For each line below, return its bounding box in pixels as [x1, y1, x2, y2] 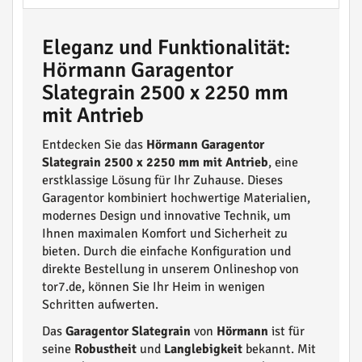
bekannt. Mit [242, 341, 316, 357]
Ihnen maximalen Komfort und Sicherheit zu [42, 225, 288, 242]
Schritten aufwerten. [42, 297, 158, 313]
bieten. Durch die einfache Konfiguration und [42, 243, 291, 259]
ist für [268, 323, 305, 339]
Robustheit [74, 341, 137, 357]
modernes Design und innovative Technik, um [42, 208, 291, 224]
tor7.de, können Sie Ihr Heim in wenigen [42, 279, 265, 295]
